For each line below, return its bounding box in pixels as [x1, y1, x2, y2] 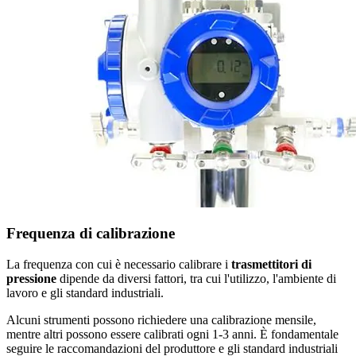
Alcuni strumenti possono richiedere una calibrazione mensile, [6, 313, 316, 327]
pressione [6, 272, 56, 286]
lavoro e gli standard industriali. [6, 286, 164, 300]
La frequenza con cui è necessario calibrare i [6, 257, 231, 272]
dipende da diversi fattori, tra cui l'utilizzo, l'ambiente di [56, 272, 336, 286]
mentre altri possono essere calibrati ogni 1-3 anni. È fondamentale [6, 327, 339, 342]
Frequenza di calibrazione [6, 225, 175, 242]
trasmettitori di [231, 257, 311, 272]
